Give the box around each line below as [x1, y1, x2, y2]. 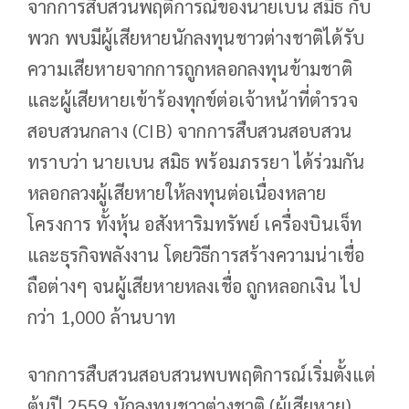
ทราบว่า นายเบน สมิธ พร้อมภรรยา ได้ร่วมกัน [27, 150, 365, 174]
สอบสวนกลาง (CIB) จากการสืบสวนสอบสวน [27, 119, 352, 143]
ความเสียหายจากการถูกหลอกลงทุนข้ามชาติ [27, 57, 352, 81]
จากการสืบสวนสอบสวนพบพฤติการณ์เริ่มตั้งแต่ [27, 362, 375, 387]
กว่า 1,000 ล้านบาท [27, 305, 175, 330]
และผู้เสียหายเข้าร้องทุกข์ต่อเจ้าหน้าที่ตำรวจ [27, 88, 358, 112]
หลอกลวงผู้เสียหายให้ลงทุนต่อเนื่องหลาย [27, 181, 327, 205]
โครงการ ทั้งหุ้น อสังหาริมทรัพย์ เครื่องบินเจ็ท [27, 212, 362, 236]
